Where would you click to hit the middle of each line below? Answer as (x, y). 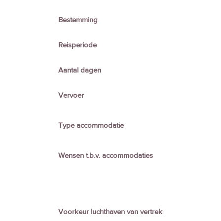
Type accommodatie (92, 125)
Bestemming (79, 20)
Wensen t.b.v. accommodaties (107, 155)
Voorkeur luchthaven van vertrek (111, 212)
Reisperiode (78, 45)
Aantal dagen (81, 70)
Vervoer (72, 95)
